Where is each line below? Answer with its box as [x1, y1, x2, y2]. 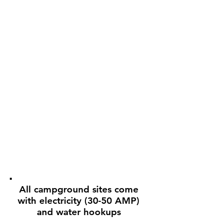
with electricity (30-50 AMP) [18, 195, 139, 206]
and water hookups [36, 206, 121, 218]
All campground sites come [19, 184, 138, 195]
